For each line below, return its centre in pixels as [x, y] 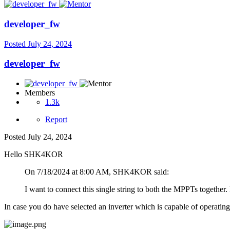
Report [56, 119]
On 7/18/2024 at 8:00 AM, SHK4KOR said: [97, 171]
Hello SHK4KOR [34, 154]
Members [40, 92]
